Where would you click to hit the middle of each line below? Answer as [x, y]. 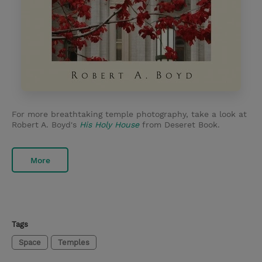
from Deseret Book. [181, 125]
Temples [74, 243]
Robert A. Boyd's [46, 125]
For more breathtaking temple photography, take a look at [129, 114]
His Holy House [109, 125]
